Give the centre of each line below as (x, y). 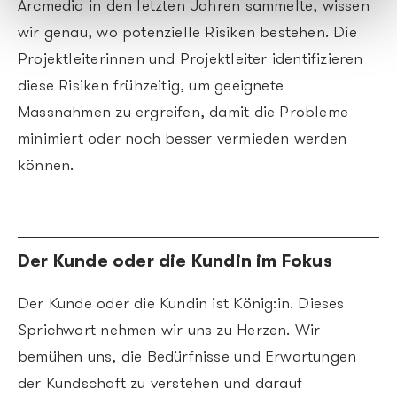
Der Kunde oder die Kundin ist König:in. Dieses (181, 304)
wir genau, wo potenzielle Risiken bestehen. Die (187, 33)
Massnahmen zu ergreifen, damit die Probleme (183, 113)
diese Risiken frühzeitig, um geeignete (151, 86)
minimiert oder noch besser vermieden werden (183, 139)
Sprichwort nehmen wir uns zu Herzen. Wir (169, 331)
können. (46, 166)
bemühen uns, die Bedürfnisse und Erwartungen (187, 357)
